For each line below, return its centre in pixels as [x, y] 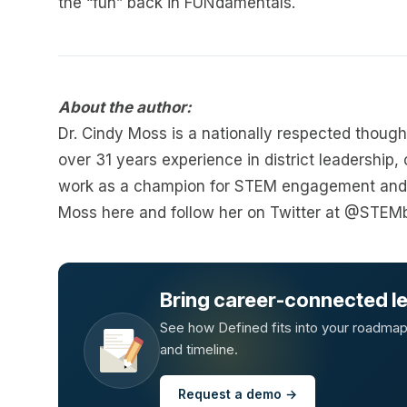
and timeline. [199, 349]
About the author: [125, 107]
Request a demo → [238, 394]
